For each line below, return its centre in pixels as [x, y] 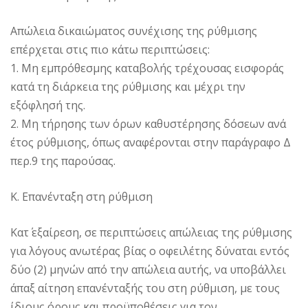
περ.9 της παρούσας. [63, 161]
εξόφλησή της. [48, 105]
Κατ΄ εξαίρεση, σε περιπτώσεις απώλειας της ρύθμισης [151, 232]
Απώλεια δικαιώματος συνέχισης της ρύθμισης [134, 31]
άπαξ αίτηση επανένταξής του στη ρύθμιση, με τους [145, 288]
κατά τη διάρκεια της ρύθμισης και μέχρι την [128, 86]
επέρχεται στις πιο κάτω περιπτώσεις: [110, 49]
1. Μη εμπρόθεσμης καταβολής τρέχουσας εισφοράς [147, 68]
